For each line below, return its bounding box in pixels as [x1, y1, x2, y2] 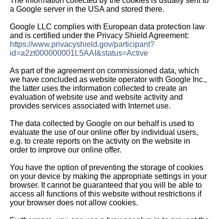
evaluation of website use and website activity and [10, 93, 183, 101]
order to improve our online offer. [10, 146, 121, 154]
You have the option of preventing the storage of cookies [10, 163, 203, 172]
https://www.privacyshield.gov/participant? [10, 40, 154, 48]
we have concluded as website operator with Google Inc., [10, 75, 207, 84]
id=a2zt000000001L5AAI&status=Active [10, 49, 148, 57]
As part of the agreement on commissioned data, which [10, 66, 199, 75]
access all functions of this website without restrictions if [10, 190, 201, 198]
